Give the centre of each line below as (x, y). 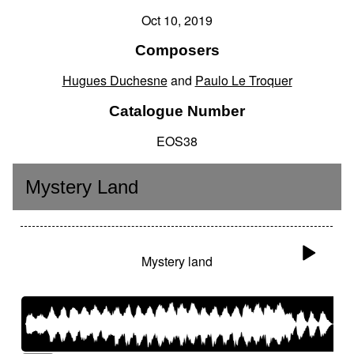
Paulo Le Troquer (243, 81)
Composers (177, 51)
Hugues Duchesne (115, 81)
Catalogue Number (177, 111)
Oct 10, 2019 (177, 20)
